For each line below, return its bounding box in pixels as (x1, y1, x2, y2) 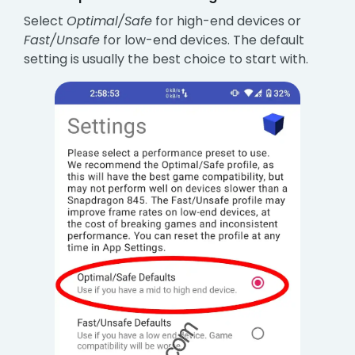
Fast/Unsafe (24, 30, 101, 49)
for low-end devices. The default (100, 30, 305, 49)
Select (24, 11, 67, 30)
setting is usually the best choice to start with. (24, 49, 309, 68)
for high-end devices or (152, 11, 302, 30)
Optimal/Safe (67, 11, 153, 30)
